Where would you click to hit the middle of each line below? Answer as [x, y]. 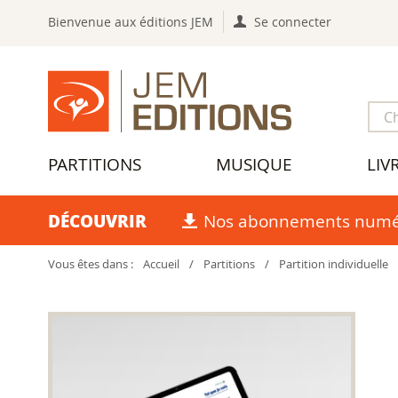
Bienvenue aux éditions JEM [130, 22]
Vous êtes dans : [92, 265]
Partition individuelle [333, 265]
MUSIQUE [254, 165]
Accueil [161, 265]
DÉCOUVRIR [97, 220]
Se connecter [293, 22]
